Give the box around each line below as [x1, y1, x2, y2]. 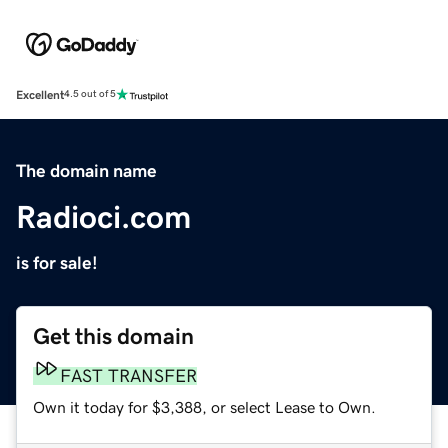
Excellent [16, 88, 64, 101]
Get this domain [33, 324, 194, 348]
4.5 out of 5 [64, 89, 116, 100]
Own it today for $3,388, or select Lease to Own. [33, 398, 376, 415]
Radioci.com [16, 200, 191, 233]
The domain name [16, 161, 157, 180]
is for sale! [16, 253, 98, 272]
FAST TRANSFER [60, 366, 197, 385]
